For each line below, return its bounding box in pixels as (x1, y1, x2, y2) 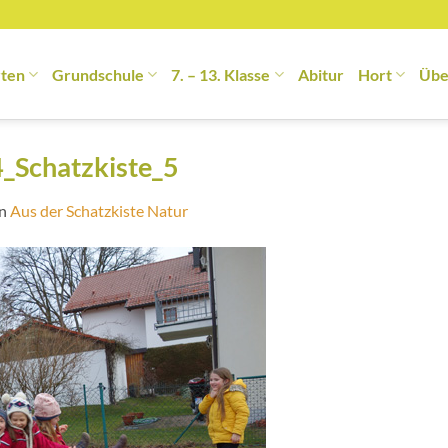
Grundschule (52, 64, 145, 84)
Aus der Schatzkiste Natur (10, 200, 188, 220)
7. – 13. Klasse (171, 64, 271, 84)
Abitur (297, 64, 344, 84)
